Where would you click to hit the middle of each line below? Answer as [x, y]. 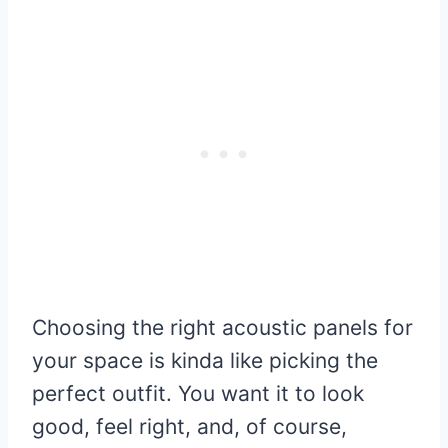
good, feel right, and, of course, [189, 427]
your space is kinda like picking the [205, 361]
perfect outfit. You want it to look [198, 394]
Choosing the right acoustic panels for [222, 328]
